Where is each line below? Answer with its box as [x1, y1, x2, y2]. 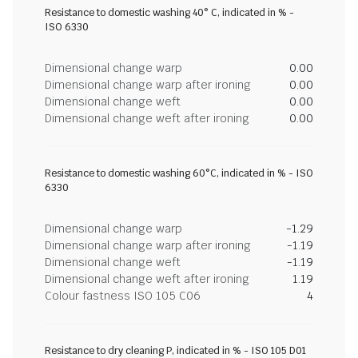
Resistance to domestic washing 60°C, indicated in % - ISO [45, 167, 313, 180]
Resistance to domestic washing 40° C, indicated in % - [45, 6, 294, 19]
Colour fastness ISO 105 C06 [45, 288, 201, 303]
